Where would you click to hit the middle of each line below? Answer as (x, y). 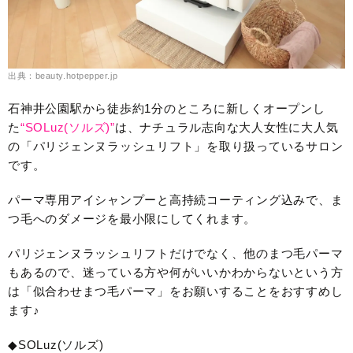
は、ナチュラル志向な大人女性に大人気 (227, 128)
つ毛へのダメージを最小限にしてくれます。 (132, 219)
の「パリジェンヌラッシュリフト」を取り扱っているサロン (176, 147)
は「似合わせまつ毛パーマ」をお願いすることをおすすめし (176, 292)
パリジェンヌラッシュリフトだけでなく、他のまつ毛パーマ (176, 254)
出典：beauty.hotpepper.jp (63, 76)
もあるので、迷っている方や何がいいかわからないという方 (176, 273)
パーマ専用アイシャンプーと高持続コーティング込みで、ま (176, 200)
